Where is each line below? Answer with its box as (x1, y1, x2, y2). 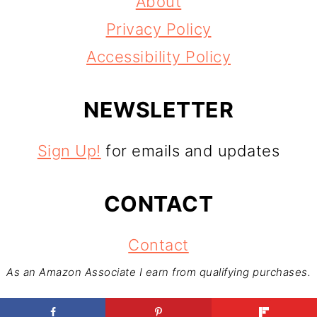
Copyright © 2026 (8, 296, 145, 314)
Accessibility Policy (86, 47, 231, 66)
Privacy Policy (105, 19, 212, 38)
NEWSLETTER (83, 96, 234, 122)
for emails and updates (100, 141, 280, 160)
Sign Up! (37, 141, 101, 160)
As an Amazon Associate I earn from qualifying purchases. (6, 265, 311, 279)
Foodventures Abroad (145, 296, 309, 314)
